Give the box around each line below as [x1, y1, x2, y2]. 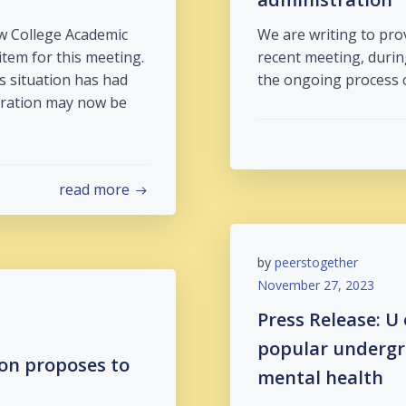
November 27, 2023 [257, 276, 374, 294]
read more [59, 179, 130, 199]
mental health [257, 365, 383, 390]
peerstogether [275, 254, 358, 271]
